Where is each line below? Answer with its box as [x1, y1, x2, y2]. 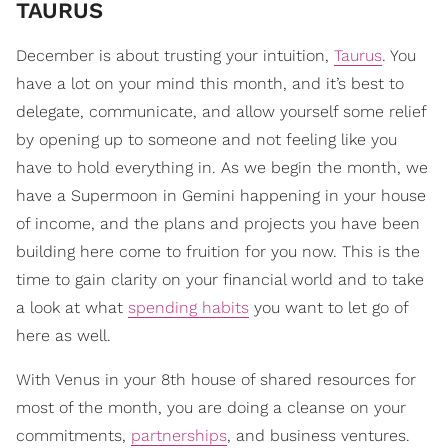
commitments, [16, 425, 131, 445]
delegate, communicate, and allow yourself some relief [16, 101, 426, 121]
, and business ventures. [227, 425, 410, 445]
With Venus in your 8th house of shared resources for [16, 369, 416, 389]
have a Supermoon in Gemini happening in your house [16, 185, 426, 205]
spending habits [128, 297, 249, 317]
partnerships [131, 425, 227, 445]
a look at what [16, 297, 128, 317]
